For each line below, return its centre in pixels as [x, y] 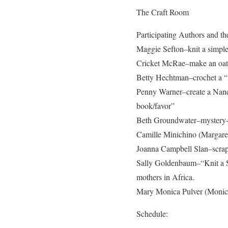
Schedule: [152, 213]
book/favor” [155, 106]
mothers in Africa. [165, 177]
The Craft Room [163, 12]
